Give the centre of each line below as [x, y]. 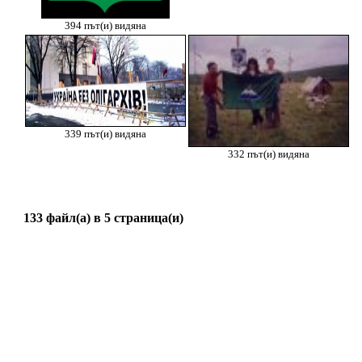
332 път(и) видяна [269, 154]
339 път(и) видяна [105, 134]
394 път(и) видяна [105, 26]
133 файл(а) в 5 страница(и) [103, 218]
